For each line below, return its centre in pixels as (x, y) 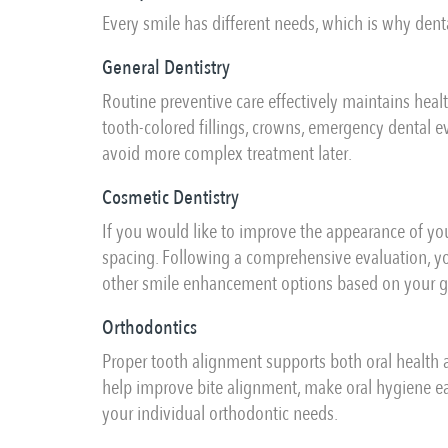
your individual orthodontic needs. (220, 413)
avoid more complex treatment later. (227, 153)
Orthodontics (149, 327)
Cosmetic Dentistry (170, 197)
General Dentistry (166, 67)
